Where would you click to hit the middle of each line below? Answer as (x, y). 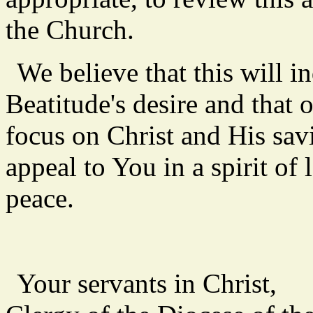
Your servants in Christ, (147, 284)
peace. (40, 198)
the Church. (70, 30)
